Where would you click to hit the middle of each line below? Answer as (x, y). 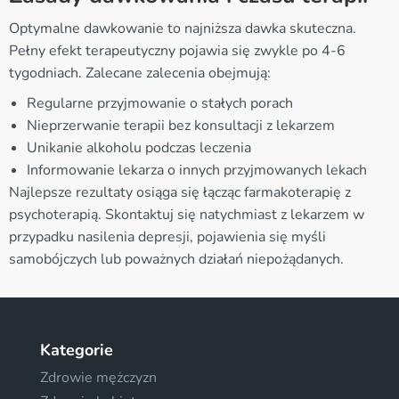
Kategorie (77, 350)
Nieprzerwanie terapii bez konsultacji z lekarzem (181, 125)
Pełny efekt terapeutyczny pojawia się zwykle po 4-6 (177, 50)
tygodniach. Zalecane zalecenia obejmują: (140, 73)
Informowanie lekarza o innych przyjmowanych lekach (197, 170)
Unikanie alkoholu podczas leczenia (139, 147)
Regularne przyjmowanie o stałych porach (160, 103)
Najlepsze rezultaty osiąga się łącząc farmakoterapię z (180, 192)
